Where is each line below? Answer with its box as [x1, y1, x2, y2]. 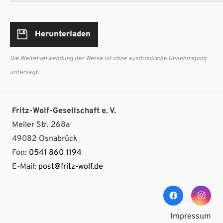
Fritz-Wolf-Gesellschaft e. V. [12, 106, 116, 116]
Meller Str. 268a [12, 119, 70, 130]
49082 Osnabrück [12, 133, 78, 144]
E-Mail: [12, 161, 38, 172]
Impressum [170, 212, 211, 222]
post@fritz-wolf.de [38, 161, 103, 172]
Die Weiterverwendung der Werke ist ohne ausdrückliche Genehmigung [10, 54, 207, 63]
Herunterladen [35, 29, 91, 39]
